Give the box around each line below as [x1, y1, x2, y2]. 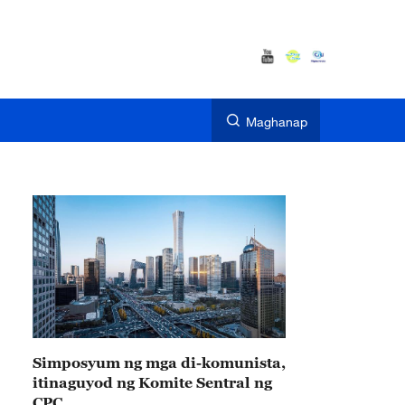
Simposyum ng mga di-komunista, [33, 354, 286, 371]
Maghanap [246, 114, 307, 129]
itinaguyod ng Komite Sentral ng [33, 374, 272, 391]
